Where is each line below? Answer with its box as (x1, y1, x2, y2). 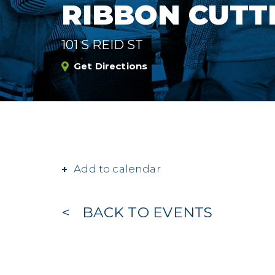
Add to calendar (74, 163, 161, 176)
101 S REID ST (61, 37, 143, 52)
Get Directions (74, 60, 148, 72)
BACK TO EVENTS (82, 203, 213, 221)
